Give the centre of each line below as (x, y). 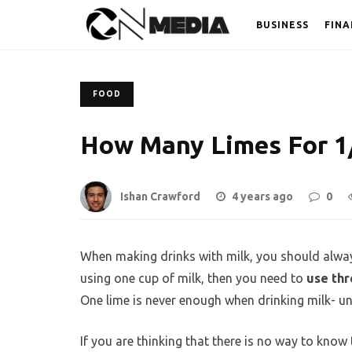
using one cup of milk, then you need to (193, 279)
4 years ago (262, 197)
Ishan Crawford (160, 197)
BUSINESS (282, 25)
